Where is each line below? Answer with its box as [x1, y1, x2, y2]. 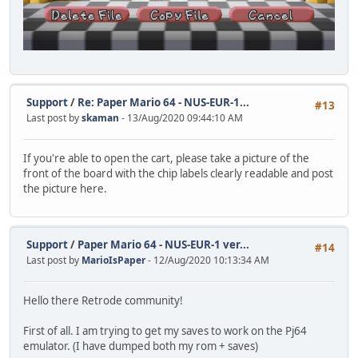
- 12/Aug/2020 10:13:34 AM [148, 253, 269, 267]
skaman [82, 110, 119, 125]
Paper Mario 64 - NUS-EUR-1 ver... [78, 237, 249, 252]
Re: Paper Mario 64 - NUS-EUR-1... [78, 94, 249, 109]
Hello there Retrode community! [23, 292, 183, 308]
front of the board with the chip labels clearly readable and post [23, 165, 333, 181]
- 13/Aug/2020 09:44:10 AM [121, 110, 243, 125]
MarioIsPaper [82, 253, 145, 267]
